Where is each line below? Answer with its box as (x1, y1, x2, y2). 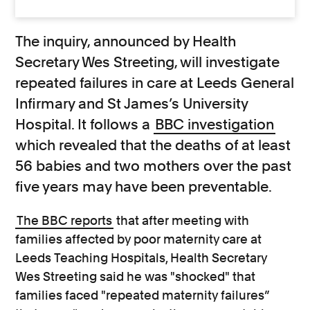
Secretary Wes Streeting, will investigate (15, 53, 280, 71)
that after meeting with (113, 212, 250, 228)
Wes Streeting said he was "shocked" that (15, 268, 256, 284)
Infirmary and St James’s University (15, 94, 248, 112)
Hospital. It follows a (15, 115, 154, 133)
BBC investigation (155, 115, 275, 133)
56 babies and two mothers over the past (15, 156, 292, 174)
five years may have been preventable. (15, 177, 273, 195)
